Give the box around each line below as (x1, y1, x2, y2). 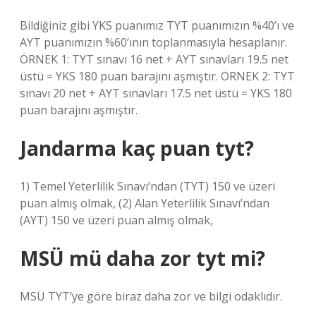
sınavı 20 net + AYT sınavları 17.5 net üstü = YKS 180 (20, 85, 292, 101)
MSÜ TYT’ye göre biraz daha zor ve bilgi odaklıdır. (20, 288, 282, 304)
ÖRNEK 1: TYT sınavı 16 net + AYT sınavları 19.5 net (20, 51, 288, 67)
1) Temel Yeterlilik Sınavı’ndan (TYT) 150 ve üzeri (20, 178, 275, 194)
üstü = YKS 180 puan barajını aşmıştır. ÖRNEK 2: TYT (20, 68, 295, 84)
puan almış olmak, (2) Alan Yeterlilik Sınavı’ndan (20, 195, 269, 211)
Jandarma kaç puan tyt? (20, 135, 254, 162)
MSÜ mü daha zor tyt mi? (20, 245, 265, 272)
